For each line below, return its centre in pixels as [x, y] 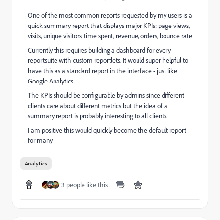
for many [40, 140]
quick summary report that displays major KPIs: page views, [109, 25]
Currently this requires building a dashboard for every [99, 50]
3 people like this [84, 184]
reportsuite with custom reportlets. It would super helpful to [108, 60]
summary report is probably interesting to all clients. [98, 116]
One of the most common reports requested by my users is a [110, 15]
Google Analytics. [51, 81]
